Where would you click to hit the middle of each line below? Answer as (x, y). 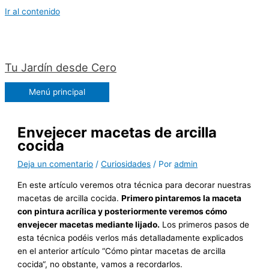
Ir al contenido (32, 11)
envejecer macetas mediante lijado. (89, 224)
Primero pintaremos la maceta (182, 198)
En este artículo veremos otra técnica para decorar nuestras (134, 185)
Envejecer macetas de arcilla (117, 132)
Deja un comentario (56, 164)
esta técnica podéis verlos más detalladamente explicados (131, 237)
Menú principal (57, 92)
